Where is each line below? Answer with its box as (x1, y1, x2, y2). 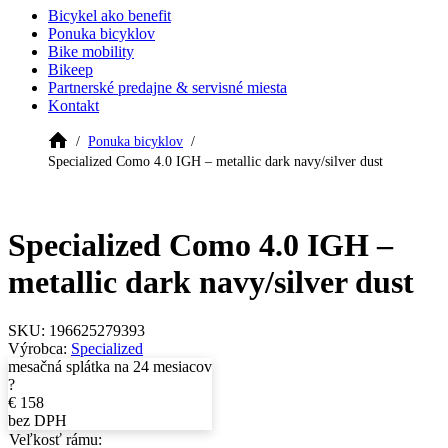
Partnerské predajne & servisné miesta (48, 79, 287, 97)
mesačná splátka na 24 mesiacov (8, 358, 212, 376)
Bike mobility (48, 43, 134, 61)
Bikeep (48, 61, 93, 79)
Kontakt (48, 97, 99, 115)
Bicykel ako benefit (48, 7, 171, 25)
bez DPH (8, 412, 67, 430)
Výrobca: (8, 340, 71, 358)
